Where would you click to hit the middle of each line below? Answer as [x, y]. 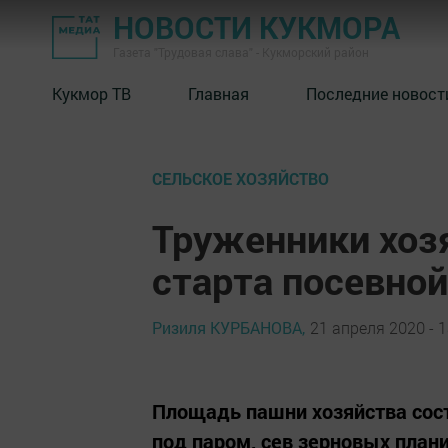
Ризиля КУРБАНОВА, [228, 327]
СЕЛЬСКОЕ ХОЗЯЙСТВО [240, 178]
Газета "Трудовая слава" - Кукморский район [241, 52]
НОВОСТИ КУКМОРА [256, 27]
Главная [218, 93]
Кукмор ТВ [91, 93]
